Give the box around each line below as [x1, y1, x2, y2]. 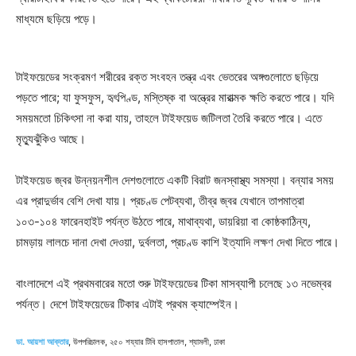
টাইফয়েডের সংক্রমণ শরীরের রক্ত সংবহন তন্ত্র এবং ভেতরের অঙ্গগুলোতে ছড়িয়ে [16, 68, 319, 84]
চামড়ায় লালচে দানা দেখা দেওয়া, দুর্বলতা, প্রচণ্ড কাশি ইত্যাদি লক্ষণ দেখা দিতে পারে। [16, 234, 339, 250]
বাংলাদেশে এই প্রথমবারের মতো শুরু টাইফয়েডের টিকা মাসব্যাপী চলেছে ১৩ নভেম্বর [16, 275, 331, 291]
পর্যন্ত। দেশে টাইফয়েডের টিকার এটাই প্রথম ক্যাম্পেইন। [16, 296, 239, 311]
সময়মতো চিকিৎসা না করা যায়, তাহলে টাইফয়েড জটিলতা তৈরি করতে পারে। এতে [16, 110, 322, 126]
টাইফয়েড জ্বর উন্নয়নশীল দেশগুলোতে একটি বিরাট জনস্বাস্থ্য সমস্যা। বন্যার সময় [16, 172, 334, 188]
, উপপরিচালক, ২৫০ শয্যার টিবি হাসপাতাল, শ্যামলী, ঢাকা [68, 336, 225, 348]
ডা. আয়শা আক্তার [16, 336, 68, 348]
